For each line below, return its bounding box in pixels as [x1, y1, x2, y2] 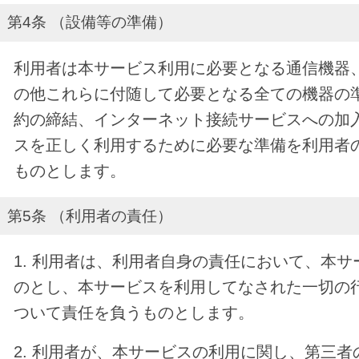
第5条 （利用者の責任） [6, 207, 172, 224]
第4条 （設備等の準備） [6, 14, 172, 31]
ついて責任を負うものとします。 [14, 303, 255, 322]
